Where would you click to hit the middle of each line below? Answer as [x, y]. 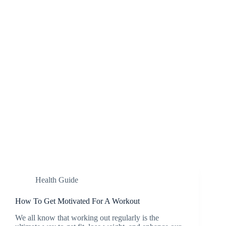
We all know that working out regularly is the [87, 217]
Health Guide [57, 180]
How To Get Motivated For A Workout [77, 201]
